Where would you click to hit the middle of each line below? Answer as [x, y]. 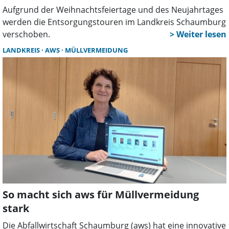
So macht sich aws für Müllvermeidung [101, 194]
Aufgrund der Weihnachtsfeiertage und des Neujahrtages [113, 10]
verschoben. [26, 35]
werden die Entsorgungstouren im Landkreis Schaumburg [114, 22]
